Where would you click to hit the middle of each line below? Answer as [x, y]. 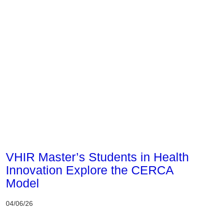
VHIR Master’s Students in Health [97, 157]
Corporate [25, 137]
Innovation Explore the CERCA [90, 170]
